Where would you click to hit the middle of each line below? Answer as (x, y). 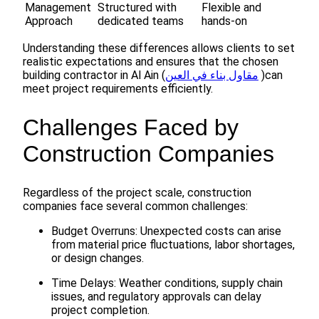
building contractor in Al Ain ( (94, 75)
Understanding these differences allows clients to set (159, 48)
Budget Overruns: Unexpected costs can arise (166, 231)
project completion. (100, 310)
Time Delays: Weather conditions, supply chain (167, 283)
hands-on (224, 21)
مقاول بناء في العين (212, 75)
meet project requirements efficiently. (118, 89)
